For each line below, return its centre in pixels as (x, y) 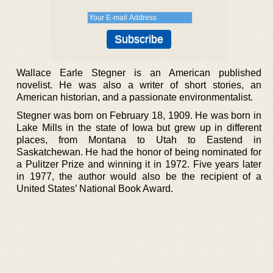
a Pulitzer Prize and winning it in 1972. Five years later (139, 164)
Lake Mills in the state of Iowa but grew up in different (139, 127)
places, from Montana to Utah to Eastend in (139, 140)
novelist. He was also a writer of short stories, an (139, 85)
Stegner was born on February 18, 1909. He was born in (139, 115)
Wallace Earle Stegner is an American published (139, 73)
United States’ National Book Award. (95, 188)
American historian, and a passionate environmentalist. (135, 97)
